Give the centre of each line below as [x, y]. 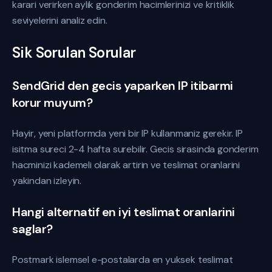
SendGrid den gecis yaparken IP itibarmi [123, 86]
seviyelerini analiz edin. [60, 20]
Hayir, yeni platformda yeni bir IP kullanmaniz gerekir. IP [127, 133]
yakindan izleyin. [47, 181]
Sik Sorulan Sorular [74, 53]
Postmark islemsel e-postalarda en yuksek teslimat [123, 260]
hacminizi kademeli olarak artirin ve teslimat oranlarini [126, 165]
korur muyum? [52, 103]
